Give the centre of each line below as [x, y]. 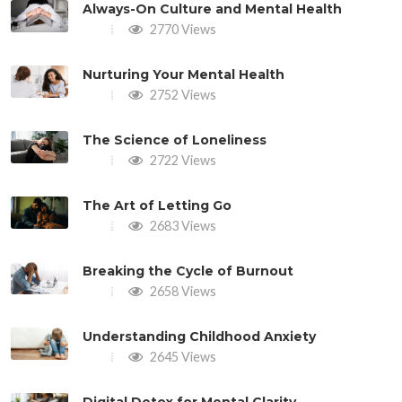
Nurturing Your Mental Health [184, 74]
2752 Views [182, 94]
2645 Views [182, 356]
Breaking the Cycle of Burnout [188, 271]
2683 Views [182, 225]
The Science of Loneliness [175, 140]
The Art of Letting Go [157, 205]
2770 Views [182, 29]
